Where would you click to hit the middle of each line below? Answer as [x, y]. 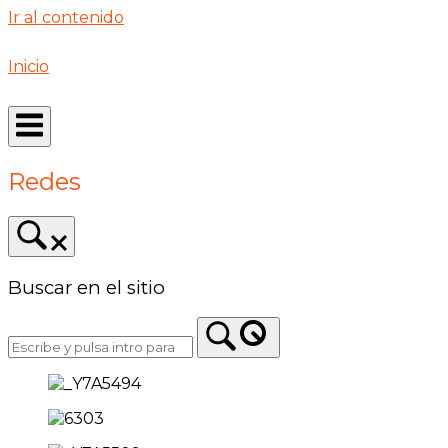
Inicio [28, 66]
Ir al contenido [66, 17]
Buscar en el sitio [86, 287]
